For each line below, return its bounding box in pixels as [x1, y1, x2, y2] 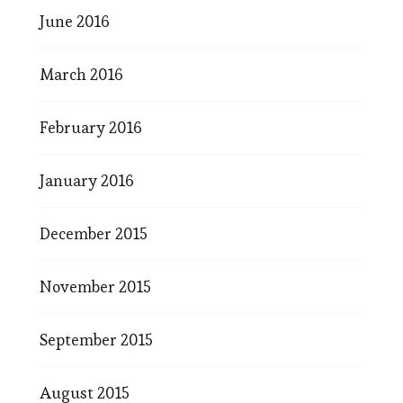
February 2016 [40, 117, 142, 138]
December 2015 [40, 223, 148, 244]
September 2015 [40, 329, 153, 350]
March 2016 [40, 64, 123, 85]
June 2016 [40, 11, 110, 31]
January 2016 [40, 170, 134, 191]
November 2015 [40, 276, 151, 297]
